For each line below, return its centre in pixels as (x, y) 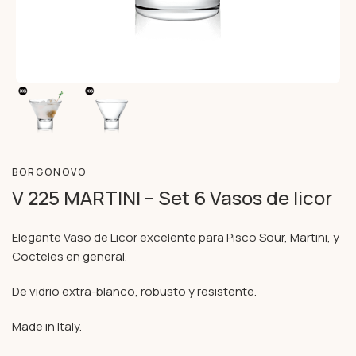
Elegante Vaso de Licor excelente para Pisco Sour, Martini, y (176, 237)
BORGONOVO (49, 172)
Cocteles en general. (70, 256)
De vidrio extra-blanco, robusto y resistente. (134, 291)
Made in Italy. (47, 326)
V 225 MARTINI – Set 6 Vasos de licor (172, 197)
